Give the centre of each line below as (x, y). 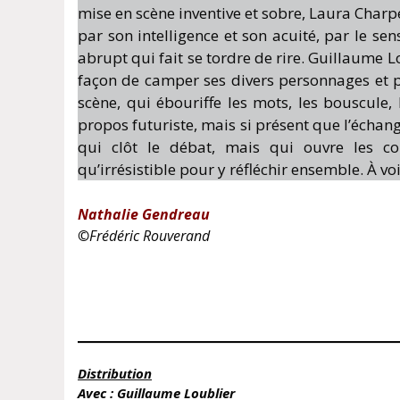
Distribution (115, 374)
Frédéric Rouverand (150, 235)
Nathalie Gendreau (144, 214)
